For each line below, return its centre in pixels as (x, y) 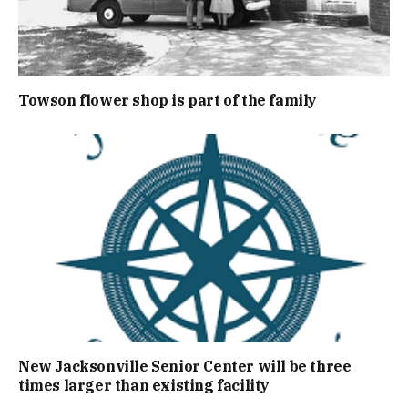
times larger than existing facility (144, 386)
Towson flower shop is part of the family (168, 100)
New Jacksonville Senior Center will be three (185, 367)
